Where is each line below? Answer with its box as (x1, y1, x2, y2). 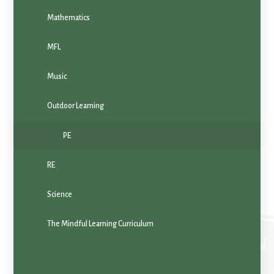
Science (46, 190, 72, 199)
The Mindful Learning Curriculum (46, 219, 154, 228)
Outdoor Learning (46, 102, 104, 111)
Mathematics (46, 13, 90, 23)
